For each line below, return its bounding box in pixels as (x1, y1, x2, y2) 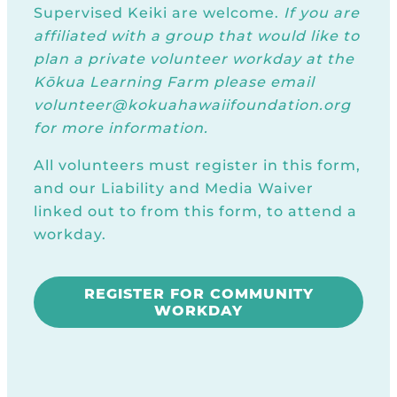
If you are (284, 4, 360, 22)
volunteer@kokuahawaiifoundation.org (34, 97, 351, 114)
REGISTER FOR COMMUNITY (83, 285, 314, 303)
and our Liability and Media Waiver (34, 180, 314, 198)
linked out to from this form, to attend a (34, 203, 357, 221)
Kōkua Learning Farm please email (34, 74, 315, 91)
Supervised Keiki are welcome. (34, 4, 284, 22)
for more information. (34, 120, 208, 137)
